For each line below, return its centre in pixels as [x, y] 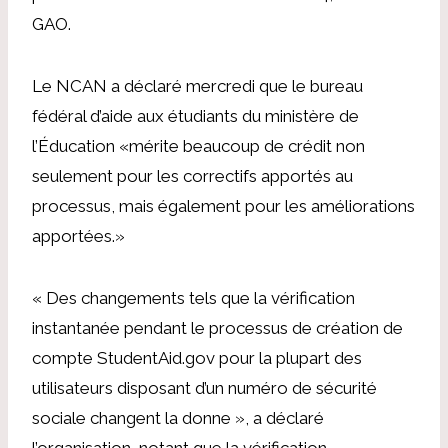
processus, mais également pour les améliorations [223, 205]
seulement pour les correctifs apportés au [192, 175]
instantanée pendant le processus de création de [217, 327]
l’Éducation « [80, 145]
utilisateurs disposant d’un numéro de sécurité [204, 387]
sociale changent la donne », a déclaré [178, 417]
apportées [72, 235]
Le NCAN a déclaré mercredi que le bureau [197, 85]
